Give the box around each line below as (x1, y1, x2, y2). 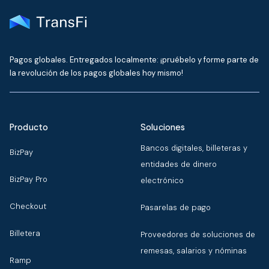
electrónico (141, 175, 184, 186)
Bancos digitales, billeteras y (141, 143, 247, 154)
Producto (10, 122, 49, 133)
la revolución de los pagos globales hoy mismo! (10, 68, 183, 79)
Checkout (10, 201, 46, 212)
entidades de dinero (141, 159, 217, 170)
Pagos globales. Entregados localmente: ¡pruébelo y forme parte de (10, 55, 259, 65)
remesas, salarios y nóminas (141, 246, 247, 256)
